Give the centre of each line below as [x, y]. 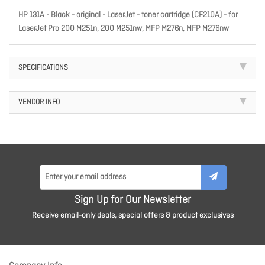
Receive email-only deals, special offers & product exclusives [132, 216]
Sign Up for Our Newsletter [132, 201]
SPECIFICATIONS [43, 68]
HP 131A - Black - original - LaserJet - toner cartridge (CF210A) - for [128, 15]
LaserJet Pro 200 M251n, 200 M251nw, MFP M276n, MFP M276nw [124, 29]
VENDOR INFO [39, 103]
